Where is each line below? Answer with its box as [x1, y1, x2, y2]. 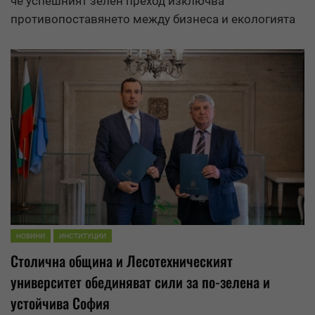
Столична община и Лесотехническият [11, 250, 233, 271]
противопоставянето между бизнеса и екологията [11, 12, 295, 27]
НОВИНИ [16, 231, 45, 240]
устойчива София [11, 292, 110, 314]
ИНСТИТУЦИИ [59, 231, 106, 240]
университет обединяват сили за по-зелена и [11, 271, 270, 292]
